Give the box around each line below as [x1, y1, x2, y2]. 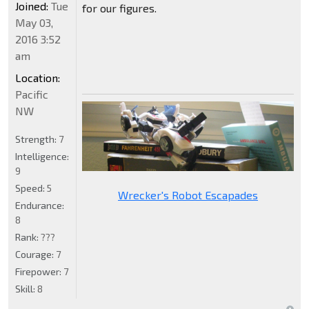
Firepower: [15, 265, 63, 277]
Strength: [15, 132, 59, 145]
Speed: [15, 181, 47, 194]
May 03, [15, 15, 53, 29]
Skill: [15, 282, 37, 295]
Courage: [15, 248, 56, 260]
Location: [15, 70, 60, 84]
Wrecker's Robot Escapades [117, 188, 258, 201]
